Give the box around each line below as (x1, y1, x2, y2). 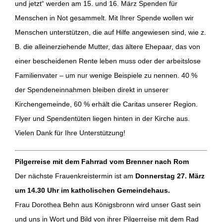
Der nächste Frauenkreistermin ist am (14, 172, 135, 180)
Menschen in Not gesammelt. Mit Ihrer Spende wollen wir (14, 14, 194, 22)
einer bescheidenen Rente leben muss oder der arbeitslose (14, 57, 201, 65)
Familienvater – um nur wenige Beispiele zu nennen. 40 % (14, 71, 197, 80)
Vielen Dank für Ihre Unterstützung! (14, 129, 125, 137)
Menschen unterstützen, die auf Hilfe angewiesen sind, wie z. (14, 28, 206, 37)
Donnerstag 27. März (135, 172, 205, 180)
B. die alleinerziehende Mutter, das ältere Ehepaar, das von (14, 43, 200, 51)
